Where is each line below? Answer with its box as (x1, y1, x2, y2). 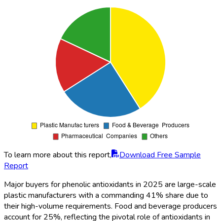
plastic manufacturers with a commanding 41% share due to (4, 189, 208, 201)
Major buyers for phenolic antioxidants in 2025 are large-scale (4, 179, 216, 190)
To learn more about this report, (4, 149, 111, 160)
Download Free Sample (119, 149, 201, 160)
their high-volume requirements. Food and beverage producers (4, 200, 217, 212)
